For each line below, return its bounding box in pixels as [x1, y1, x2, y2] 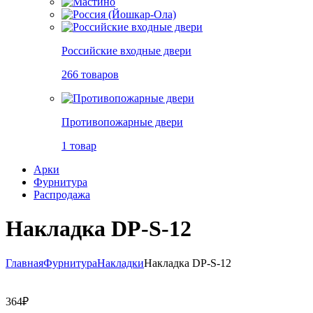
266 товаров [61, 68, 119, 80]
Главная [6, 256, 43, 269]
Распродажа [34, 189, 90, 201]
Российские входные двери [61, 45, 191, 57]
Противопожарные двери [61, 116, 183, 128]
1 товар [61, 140, 96, 152]
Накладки [97, 256, 144, 269]
